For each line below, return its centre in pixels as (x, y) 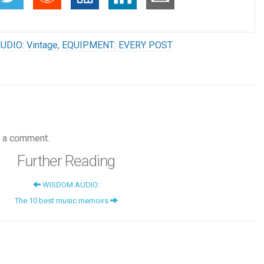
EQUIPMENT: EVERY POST (117, 45)
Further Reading (66, 161)
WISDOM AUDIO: (70, 184)
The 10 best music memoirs (62, 200)
